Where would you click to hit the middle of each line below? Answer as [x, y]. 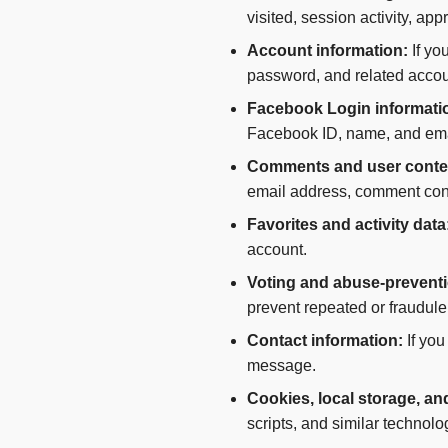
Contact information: [325, 341]
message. [281, 366]
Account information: [327, 51]
